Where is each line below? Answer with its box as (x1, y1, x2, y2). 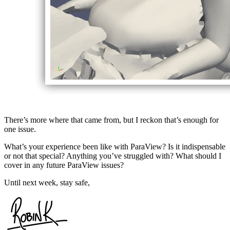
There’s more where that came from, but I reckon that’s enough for (4, 115, 219, 124)
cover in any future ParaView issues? (4, 160, 124, 169)
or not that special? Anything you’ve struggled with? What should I (4, 151, 221, 160)
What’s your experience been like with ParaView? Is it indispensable (4, 142, 225, 151)
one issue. (4, 124, 36, 133)
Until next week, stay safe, (4, 178, 90, 187)
